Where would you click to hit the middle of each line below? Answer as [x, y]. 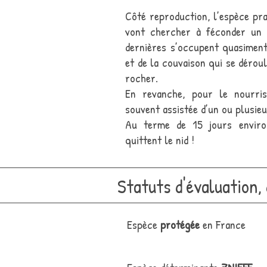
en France [224, 224]
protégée [181, 224]
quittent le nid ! [160, 140]
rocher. [142, 78]
